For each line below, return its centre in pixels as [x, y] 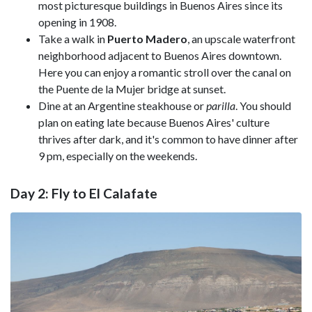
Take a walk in [73, 39]
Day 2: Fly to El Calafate [84, 193]
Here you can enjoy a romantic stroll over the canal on [165, 72]
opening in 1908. [77, 22]
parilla [221, 106]
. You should [263, 106]
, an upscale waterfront [241, 39]
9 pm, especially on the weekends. [118, 156]
